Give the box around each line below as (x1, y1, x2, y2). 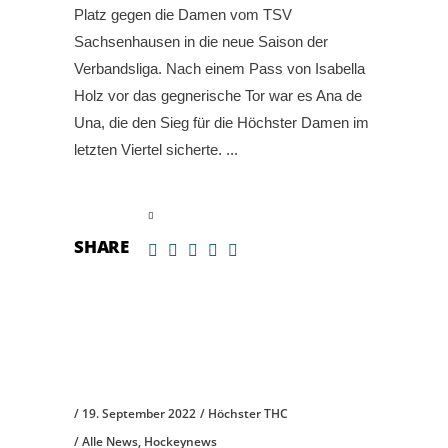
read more (74, 206, 142, 223)
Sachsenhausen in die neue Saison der (74, 33, 328, 51)
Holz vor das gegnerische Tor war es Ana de (74, 87, 362, 105)
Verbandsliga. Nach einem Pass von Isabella (74, 60, 365, 78)
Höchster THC (208, 404, 288, 422)
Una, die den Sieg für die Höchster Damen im (74, 114, 369, 132)
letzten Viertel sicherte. (74, 141, 226, 159)
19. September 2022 (82, 404, 196, 422)
